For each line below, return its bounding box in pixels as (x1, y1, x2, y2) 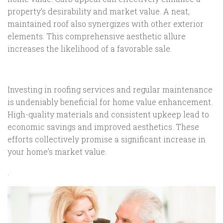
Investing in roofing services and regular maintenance (7, 84, 213, 95)
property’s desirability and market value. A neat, (7, 6, 190, 17)
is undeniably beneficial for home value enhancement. (7, 96, 213, 107)
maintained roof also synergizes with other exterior (7, 18, 204, 29)
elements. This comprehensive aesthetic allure (7, 31, 186, 42)
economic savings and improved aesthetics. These (7, 121, 199, 132)
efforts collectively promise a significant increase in (7, 133, 206, 144)
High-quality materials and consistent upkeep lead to (7, 109, 209, 119)
